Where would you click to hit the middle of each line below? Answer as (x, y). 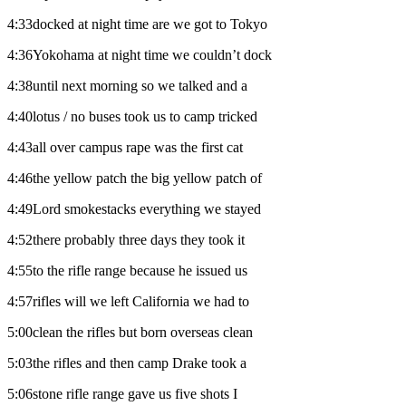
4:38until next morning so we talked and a (127, 85)
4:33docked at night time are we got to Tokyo (137, 24)
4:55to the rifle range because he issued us (127, 270)
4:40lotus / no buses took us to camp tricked (132, 116)
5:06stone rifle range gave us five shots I (122, 393)
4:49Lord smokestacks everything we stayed (134, 208)
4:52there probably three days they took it (126, 239)
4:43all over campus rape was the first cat (125, 147)
